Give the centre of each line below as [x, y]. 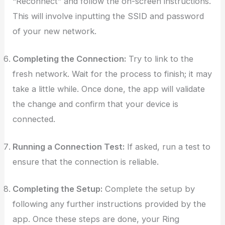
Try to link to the [160, 59]
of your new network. [55, 31]
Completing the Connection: [70, 59]
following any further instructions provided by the [109, 204]
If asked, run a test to [168, 146]
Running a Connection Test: [69, 146]
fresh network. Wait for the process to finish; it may [113, 74]
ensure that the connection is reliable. [86, 161]
